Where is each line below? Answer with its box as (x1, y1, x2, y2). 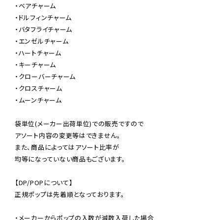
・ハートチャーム (15, 48, 61, 57)
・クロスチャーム (15, 83, 62, 93)
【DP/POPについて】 (15, 177, 73, 187)
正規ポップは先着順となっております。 (15, 189, 125, 199)
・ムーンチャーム (15, 95, 62, 105)
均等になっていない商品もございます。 (15, 154, 126, 164)
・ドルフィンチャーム (15, 12, 72, 22)
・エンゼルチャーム (15, 36, 69, 46)
